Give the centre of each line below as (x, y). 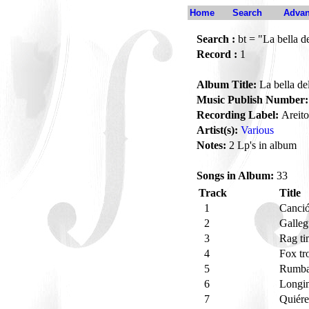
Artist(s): (217, 130)
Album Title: (227, 84)
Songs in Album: (235, 176)
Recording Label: (238, 115)
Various (257, 130)
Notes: (211, 145)
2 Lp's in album (261, 145)
